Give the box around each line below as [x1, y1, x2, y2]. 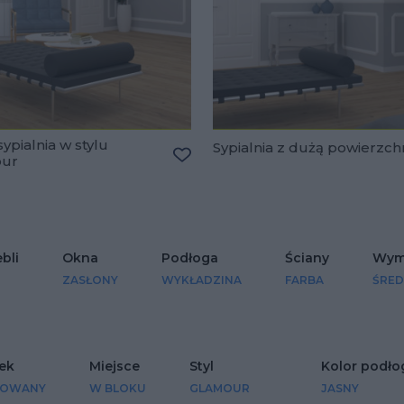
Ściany [284, 250, 329, 267]
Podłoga [161, 250, 218, 267]
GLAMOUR [189, 381, 250, 396]
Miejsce [89, 358, 140, 375]
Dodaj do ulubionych [181, 166, 316, 183]
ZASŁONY [61, 273, 118, 288]
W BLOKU [89, 381, 146, 396]
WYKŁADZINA [161, 273, 242, 288]
